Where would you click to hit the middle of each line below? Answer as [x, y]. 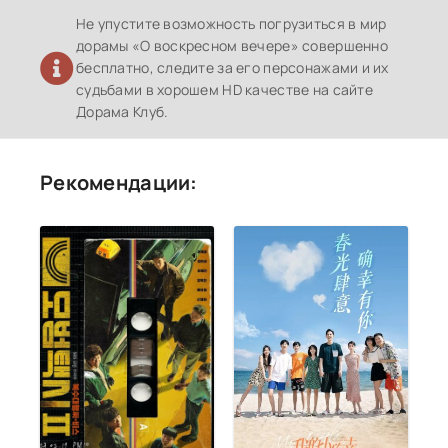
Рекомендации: [119, 182]
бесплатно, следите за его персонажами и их [232, 67]
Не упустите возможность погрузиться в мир [231, 23]
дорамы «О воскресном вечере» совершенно [232, 45]
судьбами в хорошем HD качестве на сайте [224, 89]
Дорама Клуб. [122, 111]
